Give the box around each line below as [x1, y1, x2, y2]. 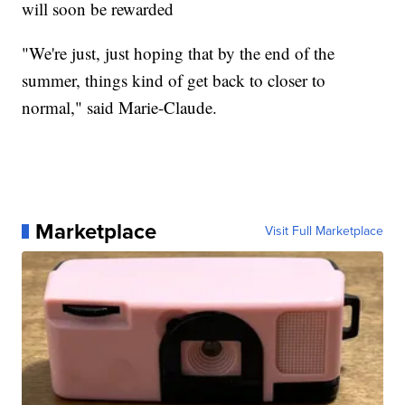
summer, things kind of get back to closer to [22, 68, 326, 91]
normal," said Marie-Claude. [22, 95, 218, 118]
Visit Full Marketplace [264, 221, 383, 240]
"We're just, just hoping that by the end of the [22, 41, 335, 64]
